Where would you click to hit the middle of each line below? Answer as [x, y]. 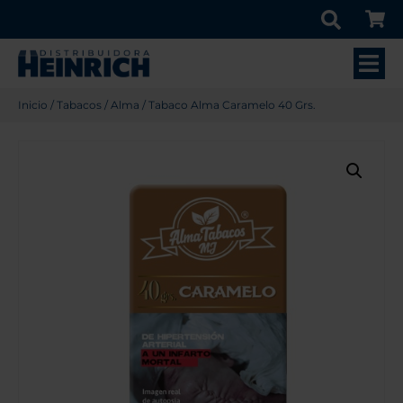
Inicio [33, 105]
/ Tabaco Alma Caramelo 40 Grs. [228, 105]
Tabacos [79, 105]
